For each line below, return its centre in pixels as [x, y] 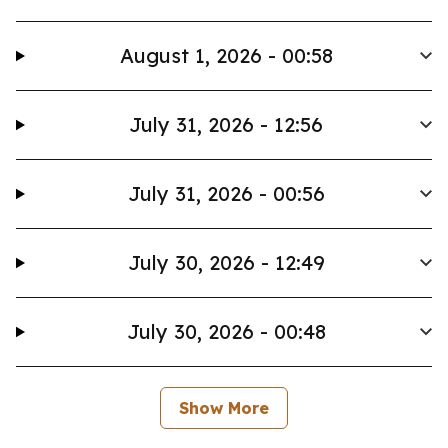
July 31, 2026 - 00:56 [226, 193]
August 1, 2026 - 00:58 [226, 55]
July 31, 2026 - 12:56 [226, 124]
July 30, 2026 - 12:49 [226, 262]
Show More [224, 408]
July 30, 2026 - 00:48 [226, 331]
